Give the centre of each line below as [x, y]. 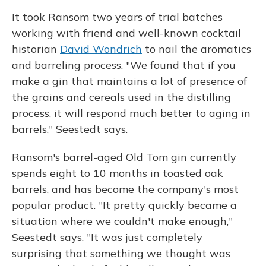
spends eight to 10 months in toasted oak [118, 173]
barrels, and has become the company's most [125, 189]
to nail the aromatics [197, 49]
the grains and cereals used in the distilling [121, 97]
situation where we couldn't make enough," [122, 221]
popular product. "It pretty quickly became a [124, 205]
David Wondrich [101, 49]
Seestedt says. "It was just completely [107, 237]
